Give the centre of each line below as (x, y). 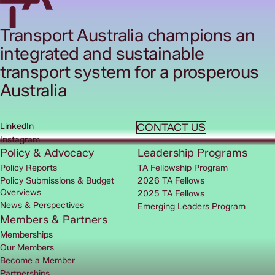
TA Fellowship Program (183, 168)
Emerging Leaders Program (192, 207)
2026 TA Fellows (171, 181)
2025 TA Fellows (171, 194)
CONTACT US (171, 128)
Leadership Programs (192, 153)
